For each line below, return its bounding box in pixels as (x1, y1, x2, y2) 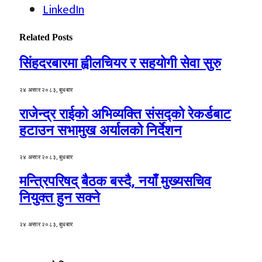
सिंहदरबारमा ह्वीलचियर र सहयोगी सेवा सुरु (19, 55, 221, 72)
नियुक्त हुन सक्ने (19, 189, 100, 206)
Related (19, 32, 52, 42)
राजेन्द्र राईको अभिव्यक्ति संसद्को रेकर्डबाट (19, 105, 231, 122)
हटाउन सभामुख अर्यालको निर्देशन (19, 122, 182, 139)
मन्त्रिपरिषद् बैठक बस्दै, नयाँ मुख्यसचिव (19, 173, 211, 189)
